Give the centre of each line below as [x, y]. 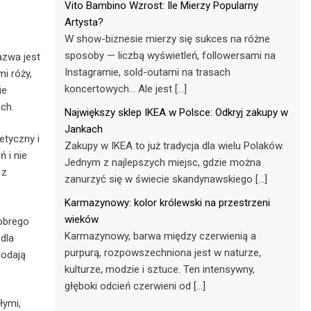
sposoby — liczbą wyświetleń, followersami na [170, 55]
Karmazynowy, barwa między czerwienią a [161, 236]
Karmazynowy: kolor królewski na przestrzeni [168, 202]
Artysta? [84, 22]
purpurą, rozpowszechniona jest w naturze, [163, 252]
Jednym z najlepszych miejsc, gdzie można [163, 162]
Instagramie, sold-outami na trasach [148, 72]
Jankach [84, 129]
